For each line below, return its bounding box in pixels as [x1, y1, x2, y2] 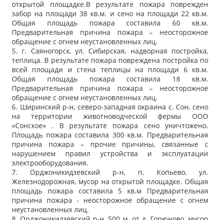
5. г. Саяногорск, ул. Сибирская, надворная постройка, [12, 46, 208, 56]
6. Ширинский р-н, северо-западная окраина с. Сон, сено [12, 102, 208, 112]
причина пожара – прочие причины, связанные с [12, 139, 208, 149]
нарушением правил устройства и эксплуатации [12, 149, 208, 159]
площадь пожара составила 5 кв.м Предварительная [12, 186, 208, 196]
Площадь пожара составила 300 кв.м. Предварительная [12, 130, 208, 140]
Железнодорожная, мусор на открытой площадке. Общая [12, 177, 208, 187]
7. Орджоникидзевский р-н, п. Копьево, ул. [12, 167, 208, 177]
